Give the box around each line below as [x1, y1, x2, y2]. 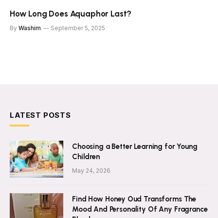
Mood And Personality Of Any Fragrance [72, 205, 208, 214]
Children [72, 152, 100, 162]
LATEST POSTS [10, 110, 71, 120]
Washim [18, 24, 41, 32]
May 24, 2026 [72, 167, 110, 175]
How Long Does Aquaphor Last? [10, 9, 132, 19]
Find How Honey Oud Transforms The [72, 195, 197, 204]
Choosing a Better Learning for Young [72, 142, 198, 151]
